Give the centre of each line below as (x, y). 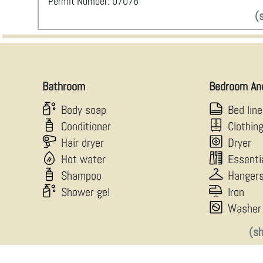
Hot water (83, 159)
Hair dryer (82, 143)
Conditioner (86, 126)
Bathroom (64, 86)
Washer (245, 208)
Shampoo (81, 176)
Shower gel (85, 192)
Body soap (84, 110)
